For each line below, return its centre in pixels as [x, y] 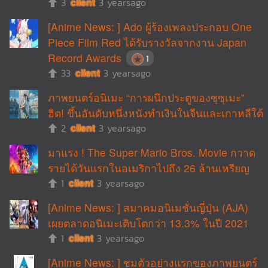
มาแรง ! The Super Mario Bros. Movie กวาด [152, 152]
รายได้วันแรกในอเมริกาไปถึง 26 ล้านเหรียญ [149, 168]
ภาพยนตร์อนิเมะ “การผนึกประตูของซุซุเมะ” [146, 97]
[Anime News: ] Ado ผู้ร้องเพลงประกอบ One [150, 27]
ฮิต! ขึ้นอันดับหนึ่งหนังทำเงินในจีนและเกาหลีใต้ [156, 113]
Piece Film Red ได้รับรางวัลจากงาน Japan [147, 42]
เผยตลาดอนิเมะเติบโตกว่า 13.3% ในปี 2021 [148, 223]
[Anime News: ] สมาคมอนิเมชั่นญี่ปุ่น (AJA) [148, 207]
